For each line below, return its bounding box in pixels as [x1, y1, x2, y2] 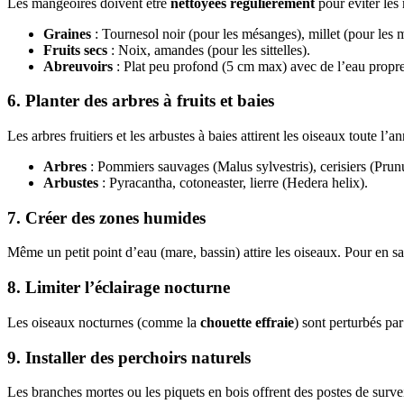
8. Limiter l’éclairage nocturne [7, 278, 230, 298]
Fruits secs [43, 41, 107, 58]
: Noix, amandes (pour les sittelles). [107, 41, 310, 58]
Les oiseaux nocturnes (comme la [7, 314, 200, 330]
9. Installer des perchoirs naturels [7, 347, 251, 367]
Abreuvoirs [43, 58, 113, 74]
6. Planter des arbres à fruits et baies [7, 91, 274, 111]
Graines [43, 25, 91, 41]
